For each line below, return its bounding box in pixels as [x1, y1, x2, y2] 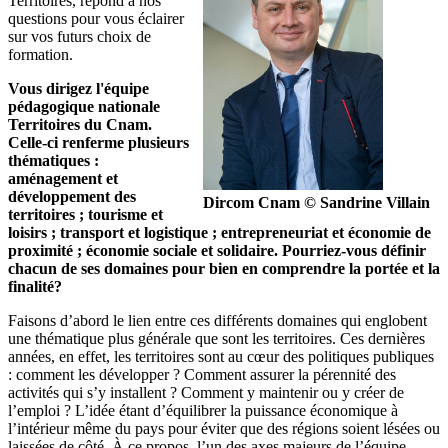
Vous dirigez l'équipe [8, 79, 149, 97]
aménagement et [8, 169, 118, 187]
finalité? [8, 277, 62, 295]
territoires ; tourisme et [8, 205, 163, 223]
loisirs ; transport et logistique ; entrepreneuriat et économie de [8, 223, 431, 241]
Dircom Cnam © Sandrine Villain [203, 193, 430, 211]
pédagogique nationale [8, 97, 160, 115]
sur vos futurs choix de [8, 27, 151, 45]
